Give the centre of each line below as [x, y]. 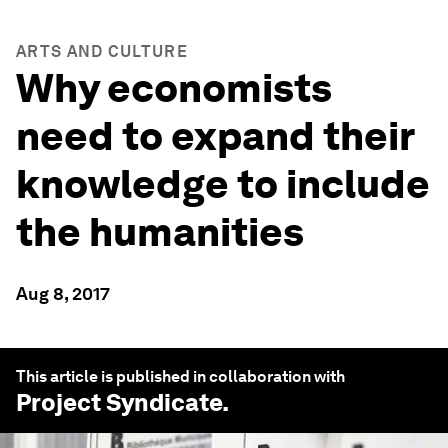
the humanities [160, 232]
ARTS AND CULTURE [102, 51]
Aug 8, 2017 [63, 293]
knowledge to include [223, 184]
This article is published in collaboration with [180, 376]
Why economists [174, 88]
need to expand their [215, 136]
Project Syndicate [119, 402]
